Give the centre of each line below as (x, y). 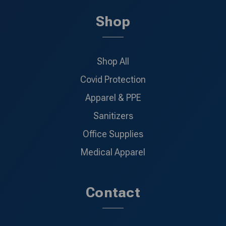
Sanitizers (113, 116)
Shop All (113, 62)
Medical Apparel (113, 152)
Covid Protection (113, 80)
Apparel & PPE (113, 98)
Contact (113, 193)
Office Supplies (113, 134)
